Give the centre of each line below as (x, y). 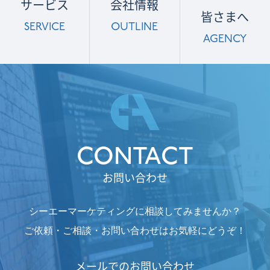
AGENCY (225, 39)
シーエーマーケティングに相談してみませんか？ (135, 211)
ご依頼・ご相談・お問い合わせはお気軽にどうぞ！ (135, 230)
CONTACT (135, 156)
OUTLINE (135, 27)
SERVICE (45, 27)
